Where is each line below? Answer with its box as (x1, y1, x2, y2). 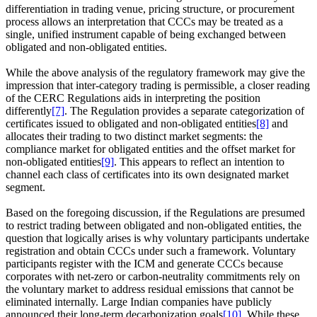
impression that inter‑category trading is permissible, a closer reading (6, 79, 310, 92)
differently (6, 105, 52, 117)
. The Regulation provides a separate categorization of (64, 105, 304, 117)
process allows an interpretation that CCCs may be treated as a (6, 16, 283, 28)
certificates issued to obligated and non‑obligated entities (6, 117, 256, 130)
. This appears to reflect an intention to (114, 156, 284, 168)
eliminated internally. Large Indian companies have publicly (6, 296, 272, 309)
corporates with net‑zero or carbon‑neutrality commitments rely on (6, 270, 300, 283)
